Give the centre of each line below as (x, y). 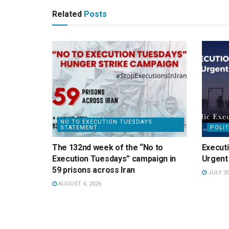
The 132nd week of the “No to (108, 148)
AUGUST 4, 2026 (79, 184)
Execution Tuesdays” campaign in (114, 159)
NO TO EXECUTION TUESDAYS (106, 122)
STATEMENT (79, 128)
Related (67, 14)
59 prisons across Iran (94, 170)
